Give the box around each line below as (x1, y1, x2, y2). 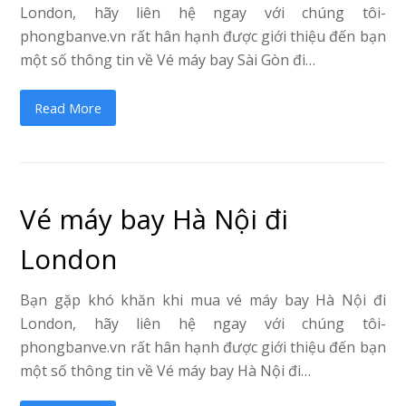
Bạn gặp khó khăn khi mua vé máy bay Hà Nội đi (20, 290, 386, 311)
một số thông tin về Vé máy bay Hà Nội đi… (20, 361, 312, 382)
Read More (34, 99, 102, 118)
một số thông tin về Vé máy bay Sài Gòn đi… (20, 50, 316, 71)
